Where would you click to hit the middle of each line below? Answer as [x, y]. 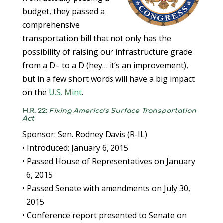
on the [35, 92]
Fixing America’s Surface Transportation [122, 111]
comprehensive [51, 25]
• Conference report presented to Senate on [104, 215]
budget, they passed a [63, 11]
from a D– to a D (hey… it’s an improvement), [105, 65]
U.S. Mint [65, 92]
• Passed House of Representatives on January [109, 161]
